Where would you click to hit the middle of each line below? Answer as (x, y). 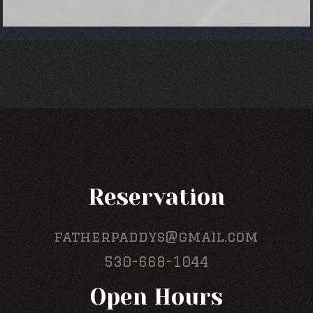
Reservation (156, 198)
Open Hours (156, 298)
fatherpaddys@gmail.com (156, 237)
